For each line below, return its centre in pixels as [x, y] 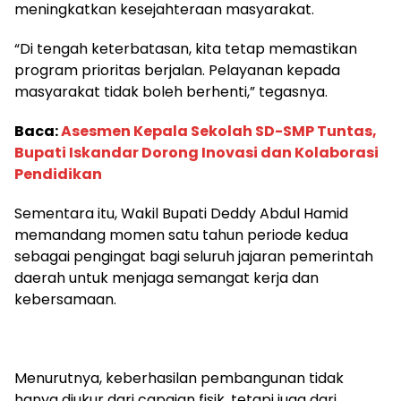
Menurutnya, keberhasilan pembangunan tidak [179, 378]
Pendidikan [58, 174]
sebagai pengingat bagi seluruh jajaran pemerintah [194, 256]
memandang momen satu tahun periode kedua [181, 235]
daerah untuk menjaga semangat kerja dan [166, 277]
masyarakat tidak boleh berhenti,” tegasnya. [171, 91]
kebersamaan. [65, 299]
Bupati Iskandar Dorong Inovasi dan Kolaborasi [196, 152]
